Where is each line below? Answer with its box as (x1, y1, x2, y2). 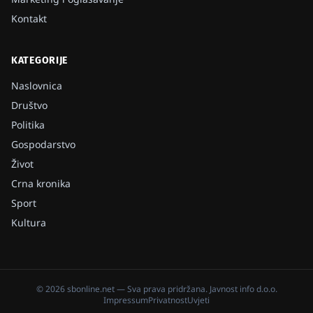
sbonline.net (66, 282, 115, 295)
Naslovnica (11, 78, 62, 92)
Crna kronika (11, 176, 71, 190)
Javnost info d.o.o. (209, 282, 277, 295)
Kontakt (11, 11, 47, 25)
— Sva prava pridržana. (114, 282, 210, 295)
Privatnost (148, 293, 187, 306)
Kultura (11, 215, 46, 229)
